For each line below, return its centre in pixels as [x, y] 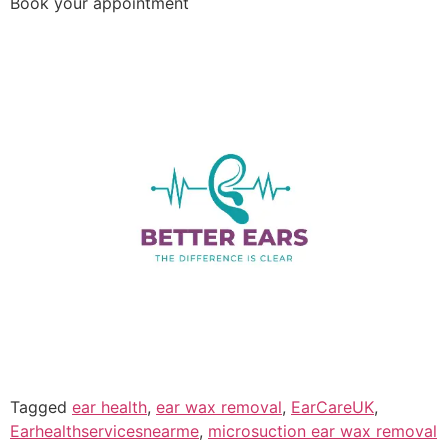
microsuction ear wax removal [322, 430]
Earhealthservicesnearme [104, 430]
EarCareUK [332, 406]
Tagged [41, 406]
